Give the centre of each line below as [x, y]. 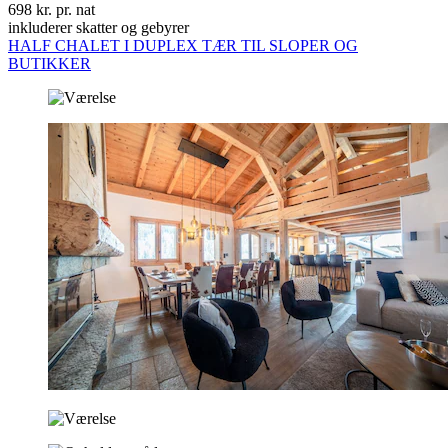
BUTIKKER [49, 64]
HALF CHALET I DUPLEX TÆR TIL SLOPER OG [183, 46]
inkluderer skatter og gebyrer [98, 28]
